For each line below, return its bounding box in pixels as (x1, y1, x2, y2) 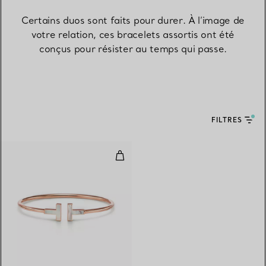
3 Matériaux (170, 251, 226, 264)
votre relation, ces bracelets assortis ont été (31, 28, 235, 41)
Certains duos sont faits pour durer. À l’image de (21, 14, 245, 27)
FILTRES (211, 116, 242, 125)
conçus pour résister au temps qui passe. (39, 43, 227, 55)
